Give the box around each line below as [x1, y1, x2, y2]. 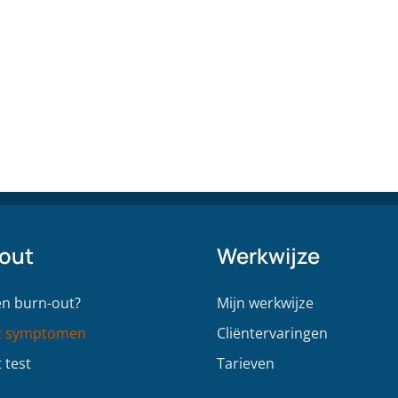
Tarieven [217, 354, 275, 373]
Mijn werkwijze [217, 293, 314, 313]
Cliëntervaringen [217, 323, 328, 343]
